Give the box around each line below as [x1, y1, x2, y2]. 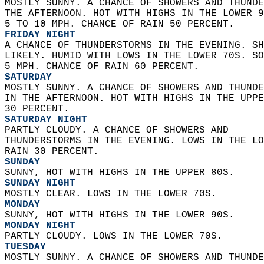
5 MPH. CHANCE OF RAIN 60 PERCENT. [5, 61, 205, 72]
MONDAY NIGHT [5, 220, 75, 231]
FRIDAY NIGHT [5, 29, 75, 40]
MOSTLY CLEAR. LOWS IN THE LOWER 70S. [5, 189, 223, 199]
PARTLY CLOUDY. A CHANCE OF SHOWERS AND [5, 125, 240, 136]
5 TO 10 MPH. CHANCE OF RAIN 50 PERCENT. [5, 19, 240, 29]
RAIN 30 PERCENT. [5, 146, 105, 157]
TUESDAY [5, 242, 46, 252]
